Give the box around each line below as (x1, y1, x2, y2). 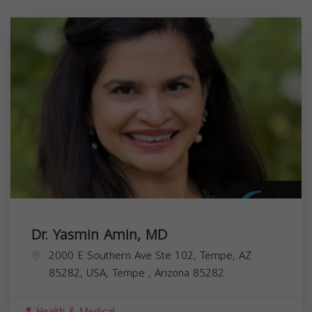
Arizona (155, 263, 193, 283)
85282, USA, (49, 263, 112, 283)
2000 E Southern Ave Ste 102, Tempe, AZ (49, 245, 251, 265)
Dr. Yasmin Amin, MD (31, 221, 167, 248)
